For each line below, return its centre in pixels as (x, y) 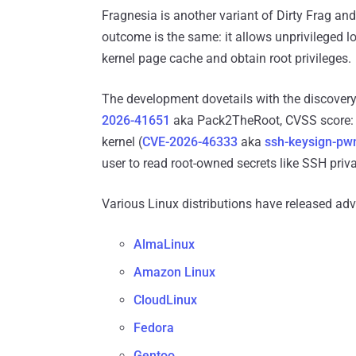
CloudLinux (165, 300)
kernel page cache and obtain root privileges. (226, 59)
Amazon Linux (174, 273)
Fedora (154, 328)
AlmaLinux (164, 245)
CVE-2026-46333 (190, 142)
